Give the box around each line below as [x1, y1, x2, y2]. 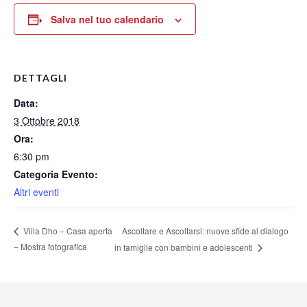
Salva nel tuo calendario [51, 12, 164, 27]
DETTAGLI [14, 72, 67, 84]
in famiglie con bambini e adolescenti [114, 241, 255, 254]
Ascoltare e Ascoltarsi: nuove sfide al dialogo [121, 224, 288, 236]
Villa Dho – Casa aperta [21, 225, 112, 236]
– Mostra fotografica [14, 241, 87, 253]
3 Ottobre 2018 [14, 114, 79, 128]
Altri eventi [14, 185, 59, 199]
